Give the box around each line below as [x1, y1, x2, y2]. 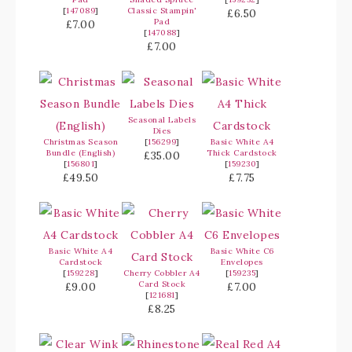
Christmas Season [43, 137, 118, 148]
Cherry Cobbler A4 [123, 268, 200, 279]
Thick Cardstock [207, 148, 277, 159]
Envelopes [221, 257, 263, 268]
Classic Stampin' [126, 5, 197, 16]
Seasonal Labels [127, 115, 196, 126]
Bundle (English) [46, 148, 115, 159]
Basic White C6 [210, 246, 274, 257]
